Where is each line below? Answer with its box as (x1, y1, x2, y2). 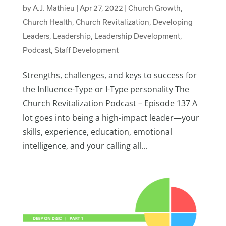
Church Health (22, 17, 72, 26)
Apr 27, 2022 (79, 3, 123, 12)
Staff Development (54, 45, 119, 54)
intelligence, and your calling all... (22, 140, 147, 151)
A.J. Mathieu (32, 3, 75, 12)
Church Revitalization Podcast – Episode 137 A (22, 97, 197, 109)
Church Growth (128, 3, 181, 12)
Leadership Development (94, 31, 180, 40)
